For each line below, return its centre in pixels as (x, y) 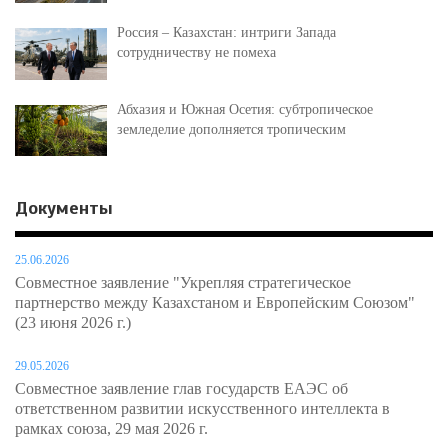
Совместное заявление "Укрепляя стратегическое (183, 283)
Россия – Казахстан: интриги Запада (226, 32)
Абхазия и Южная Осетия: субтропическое (245, 109)
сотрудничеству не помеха (196, 52)
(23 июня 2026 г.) (73, 323)
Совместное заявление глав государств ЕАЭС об (181, 389)
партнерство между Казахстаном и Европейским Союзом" (215, 303)
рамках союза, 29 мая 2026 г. (111, 429)
